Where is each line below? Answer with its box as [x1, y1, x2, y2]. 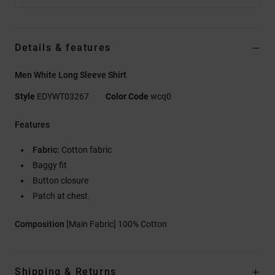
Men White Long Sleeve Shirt [15, 69, 126, 80]
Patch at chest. [33, 190, 90, 201]
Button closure [33, 175, 88, 185]
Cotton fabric [60, 144, 112, 155]
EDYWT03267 [35, 91, 91, 101]
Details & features [15, 41, 111, 53]
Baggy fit [33, 160, 67, 170]
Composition [15, 219, 66, 229]
